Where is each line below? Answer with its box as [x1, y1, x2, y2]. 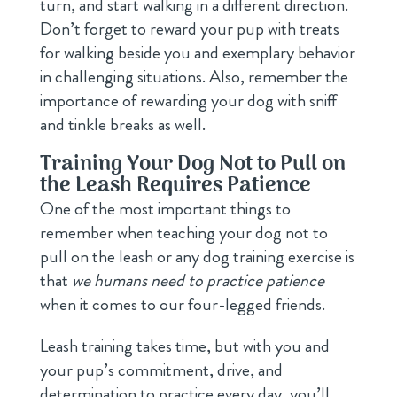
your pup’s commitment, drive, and [39, 356, 283, 383]
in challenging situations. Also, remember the [39, 63, 348, 90]
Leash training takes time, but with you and [39, 332, 330, 359]
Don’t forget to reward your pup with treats [39, 15, 339, 42]
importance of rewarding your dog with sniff [39, 87, 337, 113]
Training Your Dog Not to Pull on [39, 146, 346, 182]
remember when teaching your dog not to [39, 219, 328, 245]
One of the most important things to [39, 195, 291, 222]
